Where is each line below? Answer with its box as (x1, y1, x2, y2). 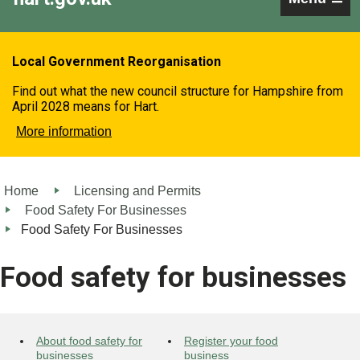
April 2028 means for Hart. (12, 99, 159, 114)
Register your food (184, 334, 278, 347)
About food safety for (36, 334, 142, 347)
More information (16, 125, 112, 138)
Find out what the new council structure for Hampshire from (12, 84, 343, 99)
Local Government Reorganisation (12, 54, 221, 69)
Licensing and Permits (74, 184, 201, 198)
